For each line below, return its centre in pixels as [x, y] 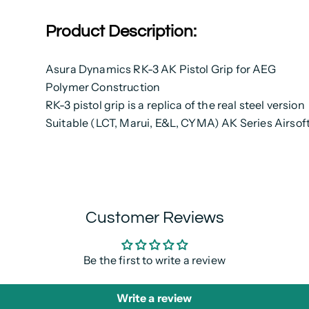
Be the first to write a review [154, 260]
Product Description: [121, 32]
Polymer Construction [103, 87]
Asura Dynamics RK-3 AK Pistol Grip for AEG [160, 69]
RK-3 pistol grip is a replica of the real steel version [175, 105]
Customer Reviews [154, 218]
